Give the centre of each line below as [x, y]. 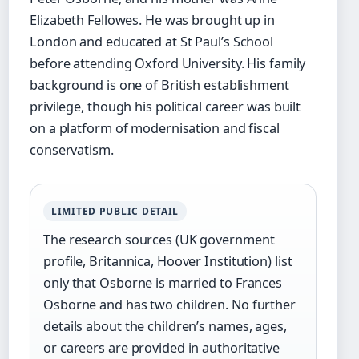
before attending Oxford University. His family [168, 63]
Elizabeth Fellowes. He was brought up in [152, 20]
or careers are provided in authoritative [161, 347]
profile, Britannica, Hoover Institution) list [168, 261]
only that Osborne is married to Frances [163, 282]
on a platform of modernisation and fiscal [155, 128]
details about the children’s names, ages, [165, 326]
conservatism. [72, 149]
